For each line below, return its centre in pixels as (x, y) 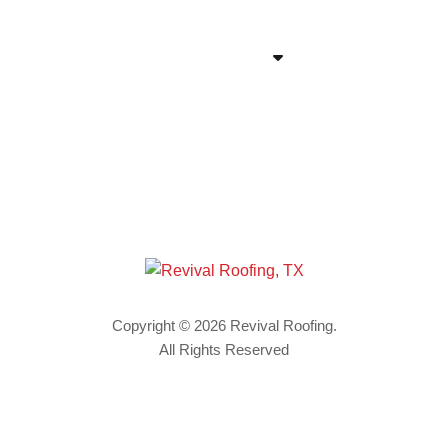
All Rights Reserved (224, 349)
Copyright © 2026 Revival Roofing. (224, 325)
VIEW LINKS (206, 57)
